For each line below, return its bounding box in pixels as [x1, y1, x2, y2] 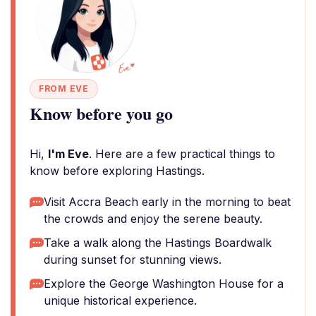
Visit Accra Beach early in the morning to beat [44, 195, 291, 209]
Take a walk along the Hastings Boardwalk [44, 236, 272, 250]
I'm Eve [48, 147, 89, 161]
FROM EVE [39, 83, 89, 94]
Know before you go [30, 101, 173, 126]
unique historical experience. [44, 293, 197, 308]
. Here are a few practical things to [89, 147, 275, 161]
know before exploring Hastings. [30, 164, 205, 178]
